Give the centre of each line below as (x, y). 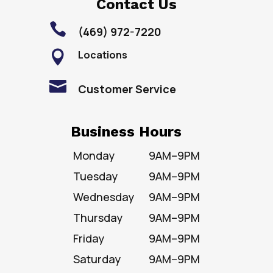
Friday (89, 239)
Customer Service (127, 89)
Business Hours (126, 132)
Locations (102, 55)
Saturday (97, 259)
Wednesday (104, 197)
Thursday (98, 218)
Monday (94, 156)
